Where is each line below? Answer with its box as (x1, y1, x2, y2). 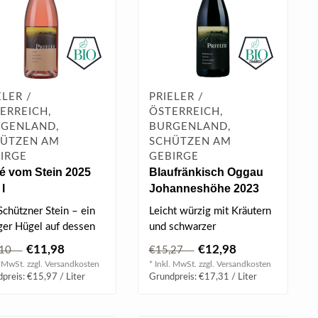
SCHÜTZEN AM (148, 136, 231, 147)
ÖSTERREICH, (148, 106, 223, 117)
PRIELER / (148, 91, 204, 102)
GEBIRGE (148, 150, 199, 162)
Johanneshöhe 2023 (148, 182, 259, 194)
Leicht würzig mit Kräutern (148, 205, 271, 216)
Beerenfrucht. (148, 236, 212, 248)
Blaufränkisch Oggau (148, 165, 263, 178)
